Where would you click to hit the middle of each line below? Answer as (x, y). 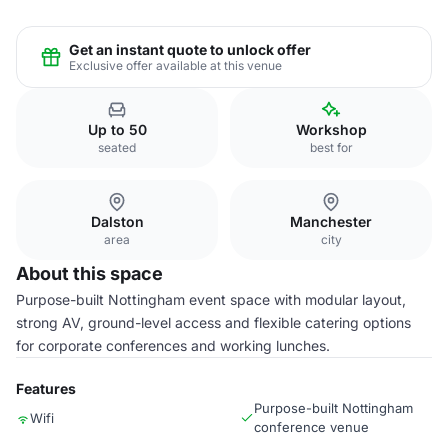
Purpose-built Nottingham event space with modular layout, (211, 299)
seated (117, 147)
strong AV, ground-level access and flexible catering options (213, 322)
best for (331, 147)
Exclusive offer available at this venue (175, 65)
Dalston (117, 221)
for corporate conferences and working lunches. (173, 345)
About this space (89, 273)
